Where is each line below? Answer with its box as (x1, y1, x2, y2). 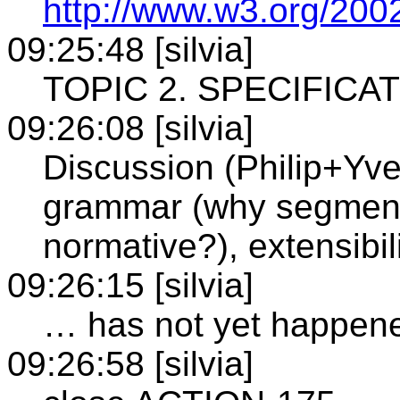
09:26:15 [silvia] (7, 265, 254, 304)
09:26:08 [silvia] (7, 108, 254, 147)
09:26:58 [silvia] (7, 344, 254, 383)
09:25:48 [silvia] (7, 29, 254, 69)
